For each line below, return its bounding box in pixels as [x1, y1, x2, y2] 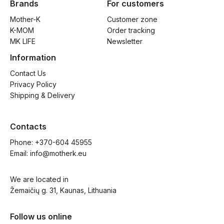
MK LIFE [10, 36, 35, 45]
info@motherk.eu [30, 148, 86, 157]
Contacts [10, 121, 46, 131]
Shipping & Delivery [10, 90, 75, 99]
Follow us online [10, 211, 72, 221]
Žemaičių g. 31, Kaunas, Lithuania [10, 185, 116, 194]
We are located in [10, 174, 68, 183]
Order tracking [107, 25, 155, 34]
